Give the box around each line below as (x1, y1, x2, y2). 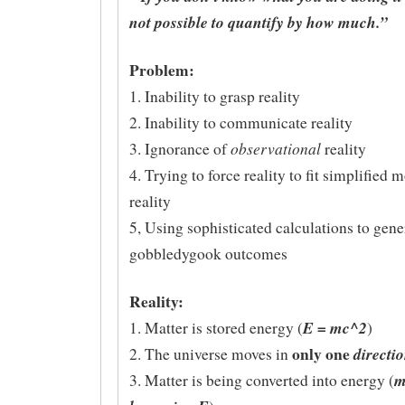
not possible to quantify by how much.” (128, 11, 388, 34)
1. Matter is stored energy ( (128, 316, 303, 338)
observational (230, 137, 321, 159)
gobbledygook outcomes (128, 242, 287, 264)
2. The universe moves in (128, 343, 292, 364)
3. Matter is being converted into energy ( (128, 369, 394, 391)
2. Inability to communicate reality (128, 111, 353, 133)
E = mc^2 (302, 316, 367, 339)
